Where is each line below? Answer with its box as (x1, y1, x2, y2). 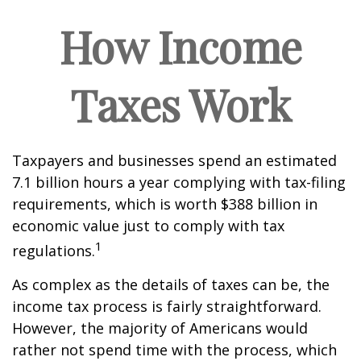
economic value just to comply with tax (12, 216, 284, 235)
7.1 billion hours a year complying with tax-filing (12, 172, 346, 192)
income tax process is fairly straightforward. (12, 297, 322, 316)
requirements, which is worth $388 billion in (12, 194, 317, 214)
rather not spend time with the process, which (12, 340, 337, 359)
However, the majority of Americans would (12, 318, 308, 338)
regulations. (12, 241, 95, 260)
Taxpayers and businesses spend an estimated (12, 151, 337, 170)
